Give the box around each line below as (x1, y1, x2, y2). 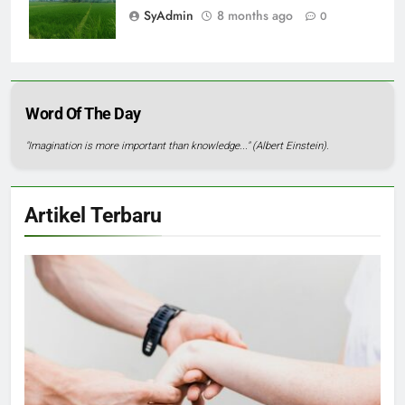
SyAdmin (144, 6, 193, 25)
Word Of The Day (25, 104, 141, 124)
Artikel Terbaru (24, 202, 162, 229)
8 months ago (217, 6, 293, 25)
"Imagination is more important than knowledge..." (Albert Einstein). (25, 139, 329, 153)
